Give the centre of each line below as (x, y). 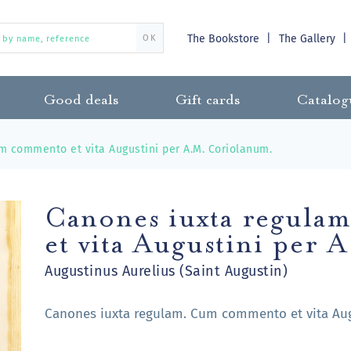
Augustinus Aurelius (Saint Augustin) (166, 271)
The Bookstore (225, 38)
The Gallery (309, 38)
